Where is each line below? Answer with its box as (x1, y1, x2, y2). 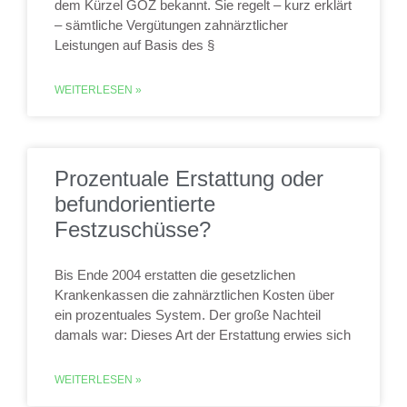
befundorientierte (55, 192, 215, 216)
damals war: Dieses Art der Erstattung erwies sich (55, 327, 351, 342)
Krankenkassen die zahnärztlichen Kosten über (55, 287, 334, 303)
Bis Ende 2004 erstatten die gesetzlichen (55, 267, 295, 283)
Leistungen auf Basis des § (55, 37, 214, 53)
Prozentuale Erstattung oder (55, 166, 323, 191)
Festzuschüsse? (55, 217, 211, 242)
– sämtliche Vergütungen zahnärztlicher (55, 17, 288, 33)
